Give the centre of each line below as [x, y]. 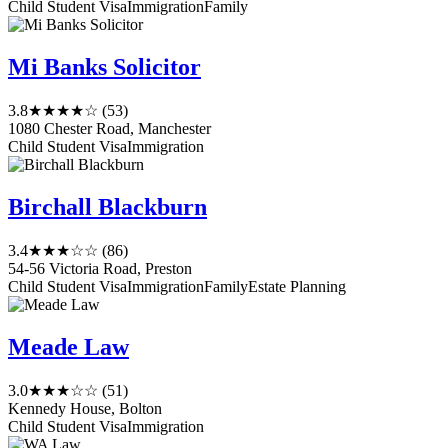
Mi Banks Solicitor [104, 67]
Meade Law [68, 346]
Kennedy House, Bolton [85, 408]
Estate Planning [297, 286]
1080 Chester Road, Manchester [109, 129]
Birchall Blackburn [107, 207]
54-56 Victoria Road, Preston [100, 268]
